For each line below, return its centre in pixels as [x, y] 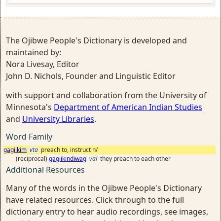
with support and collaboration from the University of [106, 95]
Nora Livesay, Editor [43, 64]
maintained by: [34, 52]
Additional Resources [45, 170]
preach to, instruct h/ [69, 150]
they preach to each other [135, 159]
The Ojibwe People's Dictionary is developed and [96, 40]
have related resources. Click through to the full [95, 200]
